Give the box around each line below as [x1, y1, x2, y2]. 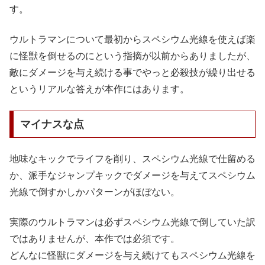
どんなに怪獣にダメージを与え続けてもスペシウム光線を [9, 250, 256, 260]
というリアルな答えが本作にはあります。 [9, 83, 189, 94]
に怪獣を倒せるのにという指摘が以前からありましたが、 [9, 50, 256, 61]
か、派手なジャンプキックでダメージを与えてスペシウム [9, 170, 256, 181]
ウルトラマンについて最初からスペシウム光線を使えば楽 [9, 34, 256, 44]
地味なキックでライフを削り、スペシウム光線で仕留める [9, 154, 256, 164]
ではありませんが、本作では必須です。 [9, 233, 180, 244]
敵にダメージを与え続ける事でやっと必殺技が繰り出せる [9, 67, 256, 77]
